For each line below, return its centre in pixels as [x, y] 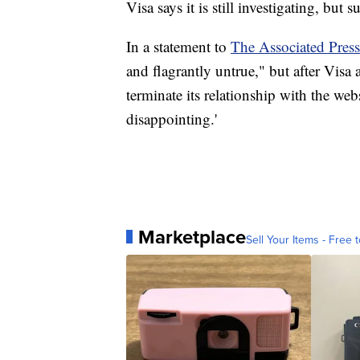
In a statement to [178, 46]
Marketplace [192, 237]
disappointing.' [172, 118]
